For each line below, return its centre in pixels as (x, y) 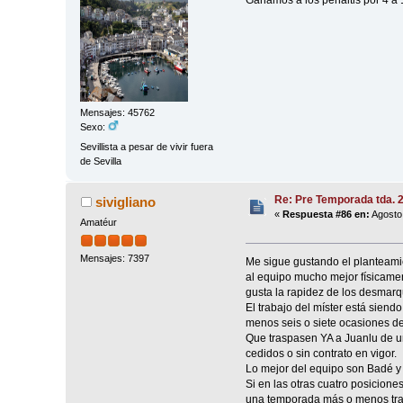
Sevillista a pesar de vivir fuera (147, 146)
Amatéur (99, 222)
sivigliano (125, 201)
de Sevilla (101, 161)
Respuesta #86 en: (327, 214)
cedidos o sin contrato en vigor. (321, 354)
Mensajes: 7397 (115, 258)
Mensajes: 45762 (118, 113)
